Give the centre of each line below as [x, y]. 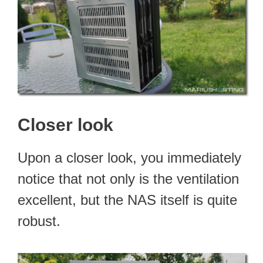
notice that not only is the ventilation [128, 178]
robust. [39, 221]
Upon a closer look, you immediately [129, 157]
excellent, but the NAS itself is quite [127, 200]
